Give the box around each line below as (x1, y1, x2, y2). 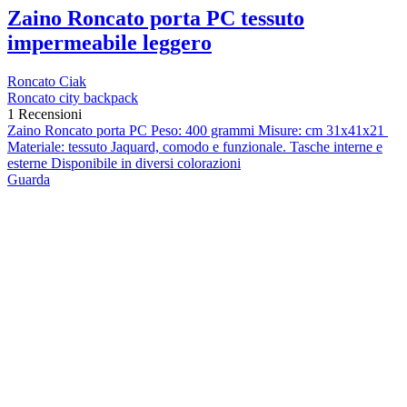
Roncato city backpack (7, 89, 138, 105)
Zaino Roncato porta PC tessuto (7, 5, 304, 30)
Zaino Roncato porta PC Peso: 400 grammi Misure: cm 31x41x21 (7, 122, 388, 138)
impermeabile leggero (7, 30, 212, 55)
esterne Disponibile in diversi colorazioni (7, 154, 241, 171)
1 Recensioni (7, 105, 82, 122)
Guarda (7, 171, 50, 187)
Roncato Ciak (7, 73, 86, 89)
